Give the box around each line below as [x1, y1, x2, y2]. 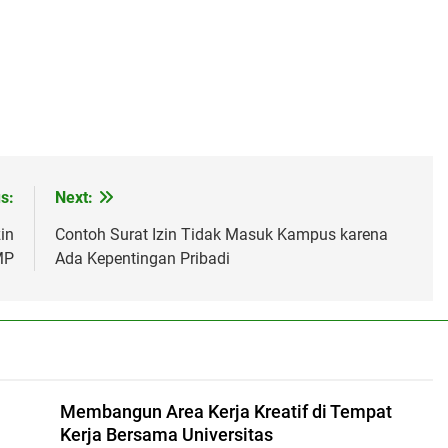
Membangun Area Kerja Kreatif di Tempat [59, 401, 392, 422]
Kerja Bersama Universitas [59, 424, 273, 445]
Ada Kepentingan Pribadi [54, 248, 230, 268]
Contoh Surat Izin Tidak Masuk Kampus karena [54, 224, 388, 244]
